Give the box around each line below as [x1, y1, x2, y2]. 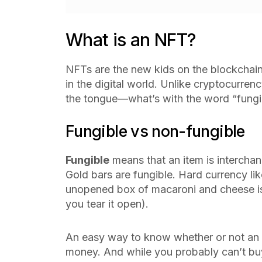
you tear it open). [65, 198, 151, 210]
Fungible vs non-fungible [65, 122, 249, 141]
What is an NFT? [65, 29, 196, 50]
